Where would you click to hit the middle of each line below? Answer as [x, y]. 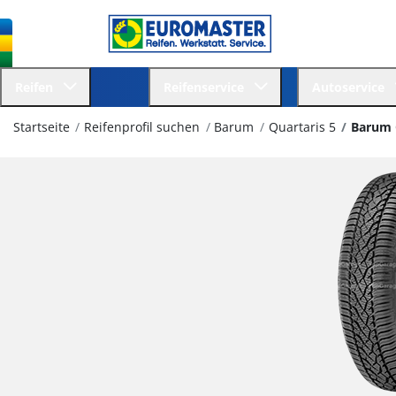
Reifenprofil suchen [142, 127]
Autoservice [352, 88]
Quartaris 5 [302, 127]
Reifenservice [207, 88]
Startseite [42, 127]
